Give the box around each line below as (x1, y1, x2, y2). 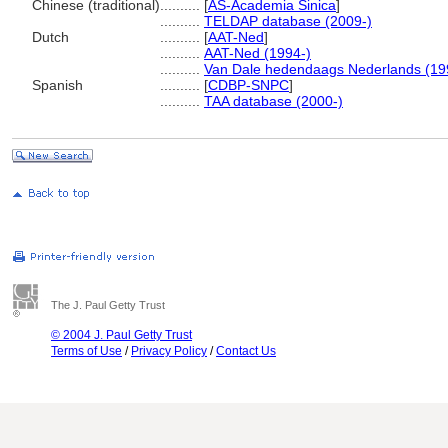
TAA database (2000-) (204, 93, 343, 109)
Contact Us (216, 344, 276, 358)
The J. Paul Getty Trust (51, 299, 165, 311)
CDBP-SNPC (208, 77, 289, 93)
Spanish (32, 77, 83, 93)
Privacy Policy (131, 344, 207, 358)
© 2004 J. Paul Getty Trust (51, 328, 192, 342)
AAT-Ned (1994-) (204, 45, 311, 61)
